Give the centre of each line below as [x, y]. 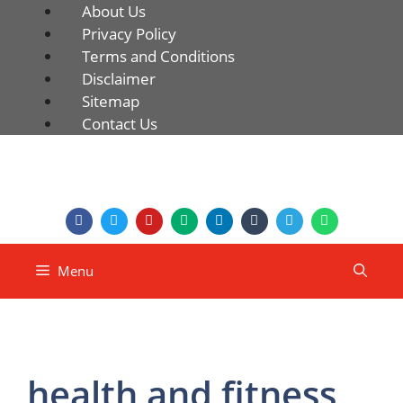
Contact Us [120, 124]
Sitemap [111, 101]
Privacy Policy [129, 34]
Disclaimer [119, 79]
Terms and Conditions [158, 56]
